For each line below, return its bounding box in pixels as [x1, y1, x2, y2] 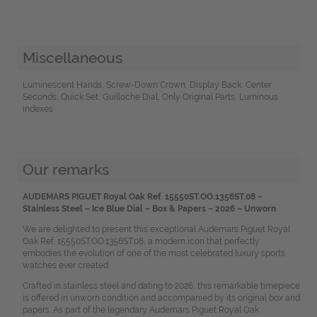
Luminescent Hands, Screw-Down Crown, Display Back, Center [22, 79, 272, 90]
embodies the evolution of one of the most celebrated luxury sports [22, 248, 285, 259]
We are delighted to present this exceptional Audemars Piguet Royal [22, 224, 290, 235]
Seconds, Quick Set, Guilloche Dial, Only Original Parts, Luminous [22, 91, 278, 102]
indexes [22, 103, 53, 114]
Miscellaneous [22, 48, 122, 67]
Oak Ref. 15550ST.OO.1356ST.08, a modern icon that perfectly [22, 236, 260, 247]
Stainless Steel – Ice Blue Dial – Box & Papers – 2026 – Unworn [22, 204, 276, 214]
